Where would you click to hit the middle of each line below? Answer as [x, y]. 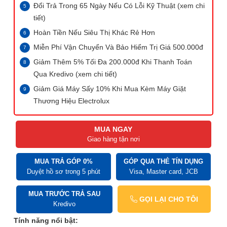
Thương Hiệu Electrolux [71, 101]
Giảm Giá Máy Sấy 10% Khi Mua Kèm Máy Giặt [110, 89]
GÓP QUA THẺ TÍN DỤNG [163, 162]
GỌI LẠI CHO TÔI [167, 199]
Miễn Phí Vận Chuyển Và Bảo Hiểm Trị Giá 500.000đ [118, 47]
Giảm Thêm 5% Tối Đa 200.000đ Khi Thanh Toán [113, 62]
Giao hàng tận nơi [113, 139]
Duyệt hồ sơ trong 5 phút [64, 172]
